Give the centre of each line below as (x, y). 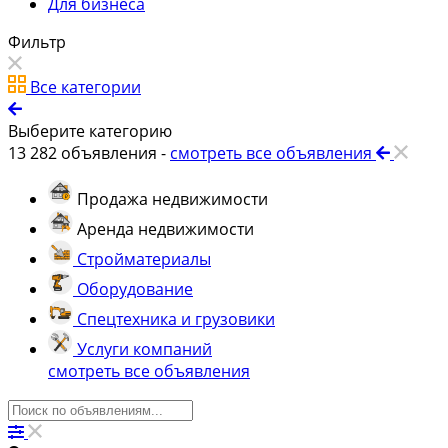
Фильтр (37, 41)
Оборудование (135, 288)
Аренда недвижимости (165, 228)
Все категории (85, 86)
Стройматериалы (144, 258)
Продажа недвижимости (172, 198)
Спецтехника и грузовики (176, 318)
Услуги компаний (144, 348)
